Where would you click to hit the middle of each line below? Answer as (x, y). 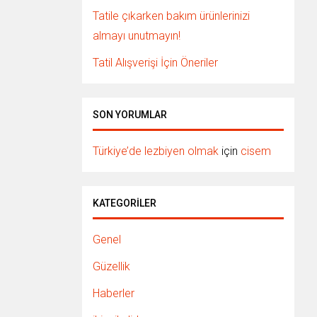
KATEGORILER (125, 203)
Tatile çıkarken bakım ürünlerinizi (171, 16)
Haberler (114, 293)
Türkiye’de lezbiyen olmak (156, 151)
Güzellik (111, 266)
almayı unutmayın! (137, 36)
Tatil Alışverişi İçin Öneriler (155, 63)
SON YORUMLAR (130, 115)
